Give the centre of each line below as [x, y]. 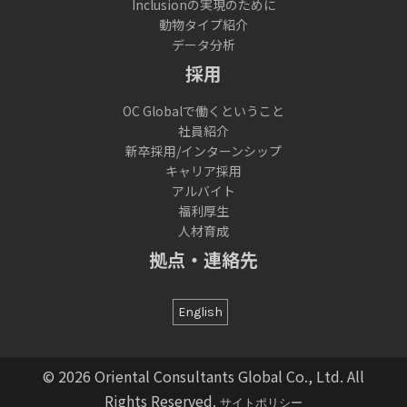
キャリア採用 [203, 170]
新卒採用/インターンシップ [203, 150]
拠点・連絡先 [203, 259]
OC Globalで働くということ [203, 110]
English [200, 313]
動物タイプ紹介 [203, 24]
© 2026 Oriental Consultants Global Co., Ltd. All [203, 377]
